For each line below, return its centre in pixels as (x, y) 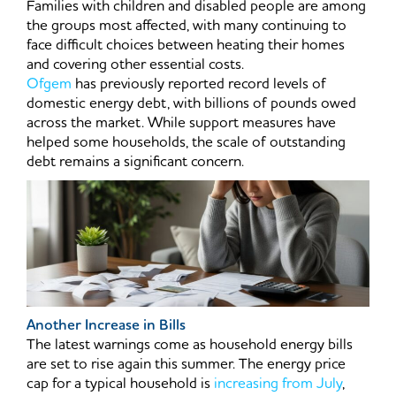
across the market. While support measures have (181, 123)
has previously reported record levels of (199, 84)
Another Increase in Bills (106, 326)
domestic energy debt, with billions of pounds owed (191, 104)
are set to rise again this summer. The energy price (186, 365)
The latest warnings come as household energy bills (190, 345)
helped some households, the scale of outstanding (186, 143)
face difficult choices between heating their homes (186, 46)
